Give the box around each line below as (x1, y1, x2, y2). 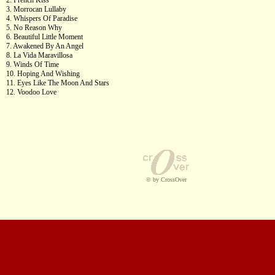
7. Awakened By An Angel (6, 42, 83, 50)
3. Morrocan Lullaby (6, 5, 66, 14)
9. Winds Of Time (6, 60, 59, 69)
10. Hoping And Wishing (6, 69, 80, 78)
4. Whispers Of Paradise (6, 14, 77, 23)
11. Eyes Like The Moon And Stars (6, 79, 109, 87)
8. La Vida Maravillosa (6, 51, 72, 60)
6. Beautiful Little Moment (6, 33, 83, 41)
